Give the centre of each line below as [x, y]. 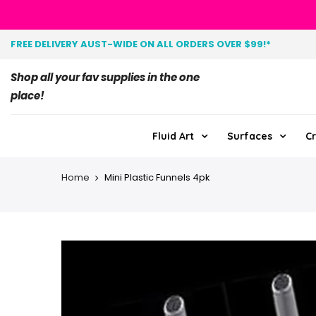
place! [28, 96]
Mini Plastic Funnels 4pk [157, 177]
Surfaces [249, 136]
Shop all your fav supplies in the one [105, 77]
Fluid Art [173, 136]
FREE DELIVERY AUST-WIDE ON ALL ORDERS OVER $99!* [141, 44]
